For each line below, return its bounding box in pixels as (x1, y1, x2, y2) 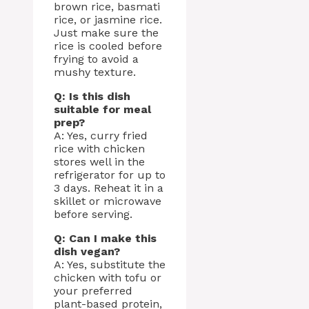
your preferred (54, 284, 132, 298)
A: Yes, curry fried (54, 129, 148, 143)
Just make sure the (54, 26, 159, 40)
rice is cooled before (54, 39, 162, 53)
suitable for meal (54, 103, 151, 117)
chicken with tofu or (54, 271, 161, 285)
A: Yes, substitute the (54, 258, 166, 272)
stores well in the (54, 155, 145, 169)
